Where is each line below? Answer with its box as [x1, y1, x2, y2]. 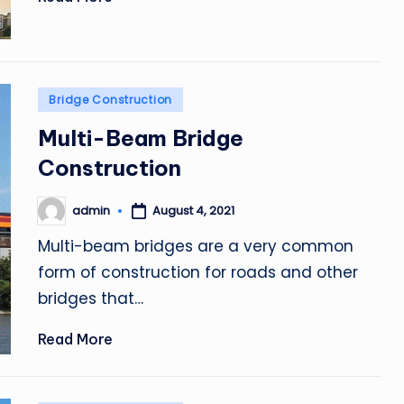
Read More [38, 329, 114, 348]
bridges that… [38, 287, 144, 309]
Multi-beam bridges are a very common [38, 234, 354, 257]
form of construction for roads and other [38, 261, 359, 283]
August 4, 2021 [152, 202, 235, 219]
